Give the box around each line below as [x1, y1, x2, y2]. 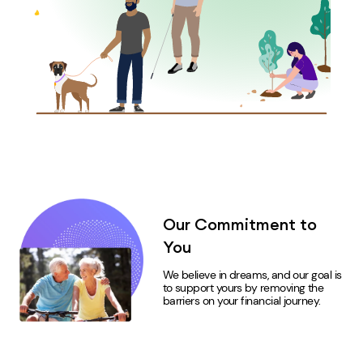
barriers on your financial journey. [162, 293, 321, 308]
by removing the [245, 280, 324, 295]
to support [162, 280, 214, 295]
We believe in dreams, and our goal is [162, 267, 342, 282]
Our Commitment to [162, 213, 317, 234]
